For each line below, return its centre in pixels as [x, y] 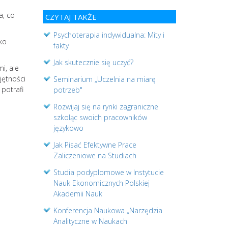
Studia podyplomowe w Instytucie [108, 172]
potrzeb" [68, 90]
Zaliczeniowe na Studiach [95, 155]
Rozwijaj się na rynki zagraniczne [106, 106]
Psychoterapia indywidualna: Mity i [109, 35]
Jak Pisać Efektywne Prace [95, 145]
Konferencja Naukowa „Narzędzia [108, 210]
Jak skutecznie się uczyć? [93, 62]
